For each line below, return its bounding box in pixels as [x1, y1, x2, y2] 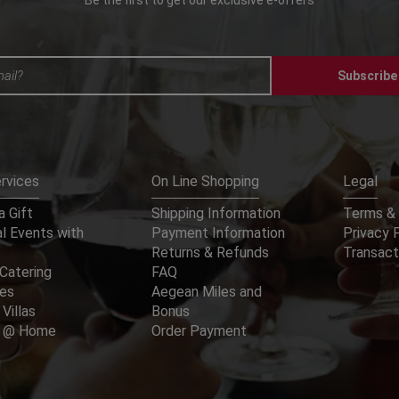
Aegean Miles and [151, 283, 263, 301]
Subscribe [337, 69, 397, 84]
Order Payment [151, 322, 248, 340]
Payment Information [151, 224, 286, 242]
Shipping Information [151, 205, 281, 223]
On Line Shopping [151, 173, 260, 191]
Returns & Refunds [151, 244, 270, 262]
